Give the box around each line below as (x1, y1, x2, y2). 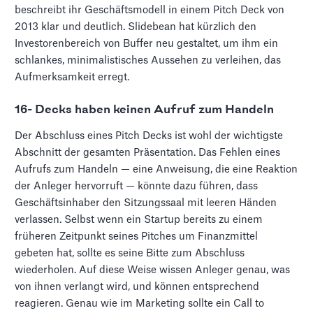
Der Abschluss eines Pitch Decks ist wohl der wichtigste (15, 130, 284, 141)
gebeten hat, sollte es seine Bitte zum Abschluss (15, 247, 245, 259)
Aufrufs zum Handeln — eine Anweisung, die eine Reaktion (15, 163, 298, 175)
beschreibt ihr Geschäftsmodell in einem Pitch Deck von (15, 4, 285, 15)
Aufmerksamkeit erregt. (15, 71, 130, 82)
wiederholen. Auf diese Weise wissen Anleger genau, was (15, 264, 291, 275)
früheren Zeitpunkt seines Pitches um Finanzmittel (15, 231, 259, 242)
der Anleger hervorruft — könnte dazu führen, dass (15, 180, 259, 191)
